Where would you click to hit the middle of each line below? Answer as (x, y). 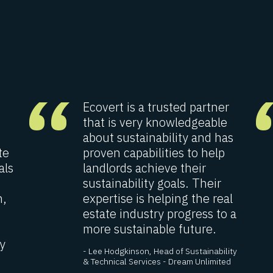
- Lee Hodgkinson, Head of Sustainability (160, 251)
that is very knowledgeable (155, 122)
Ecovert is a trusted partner (156, 107)
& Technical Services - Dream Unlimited (157, 261)
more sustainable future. (150, 229)
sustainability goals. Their (152, 183)
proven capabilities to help (154, 152)
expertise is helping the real (158, 198)
